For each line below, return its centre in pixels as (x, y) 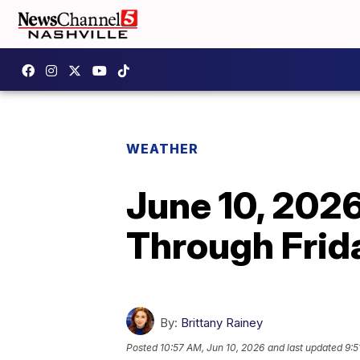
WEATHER (162, 149)
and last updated (305, 348)
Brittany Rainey (222, 323)
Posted (143, 348)
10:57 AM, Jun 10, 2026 (212, 348)
